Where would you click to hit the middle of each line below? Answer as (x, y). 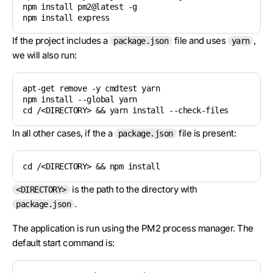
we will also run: (44, 55)
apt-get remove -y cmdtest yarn (91, 88)
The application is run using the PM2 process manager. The (133, 228)
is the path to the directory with (133, 189)
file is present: (206, 133)
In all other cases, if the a (63, 133)
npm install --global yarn (80, 99)
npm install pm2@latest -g (80, 7)
